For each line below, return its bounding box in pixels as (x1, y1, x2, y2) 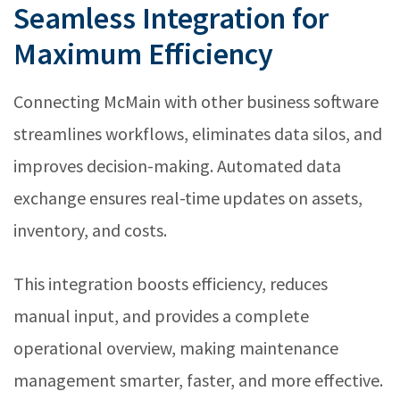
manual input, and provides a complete (13, 304, 309, 328)
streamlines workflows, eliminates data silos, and (13, 122, 382, 146)
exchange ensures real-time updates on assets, (13, 187, 362, 210)
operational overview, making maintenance (13, 337, 338, 360)
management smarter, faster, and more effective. (13, 369, 383, 392)
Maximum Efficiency (13, 35, 273, 73)
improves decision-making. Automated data (13, 154, 341, 178)
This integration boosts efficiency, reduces (13, 272, 328, 296)
